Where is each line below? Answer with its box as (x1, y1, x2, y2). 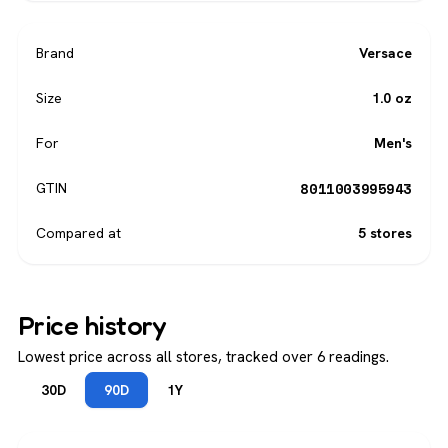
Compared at (36, 224, 121, 243)
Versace (359, 44, 412, 63)
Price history (18, 309, 166, 342)
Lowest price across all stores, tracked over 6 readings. (18, 347, 389, 368)
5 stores (358, 224, 412, 243)
